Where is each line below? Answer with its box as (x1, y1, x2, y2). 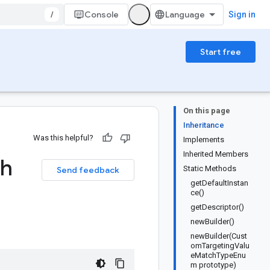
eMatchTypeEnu (190, 251, 246, 260)
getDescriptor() (190, 202, 244, 212)
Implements (183, 135, 224, 144)
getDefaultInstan (190, 178, 248, 187)
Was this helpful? (33, 133, 93, 142)
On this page (183, 106, 230, 115)
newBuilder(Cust (190, 231, 247, 240)
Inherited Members (183, 149, 248, 159)
